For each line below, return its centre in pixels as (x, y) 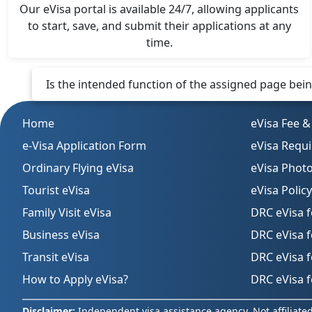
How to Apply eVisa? (75, 279)
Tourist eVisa (56, 190)
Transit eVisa (56, 257)
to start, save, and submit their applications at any (159, 25)
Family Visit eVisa (67, 212)
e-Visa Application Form (84, 145)
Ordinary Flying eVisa (78, 167)
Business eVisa (61, 234)
